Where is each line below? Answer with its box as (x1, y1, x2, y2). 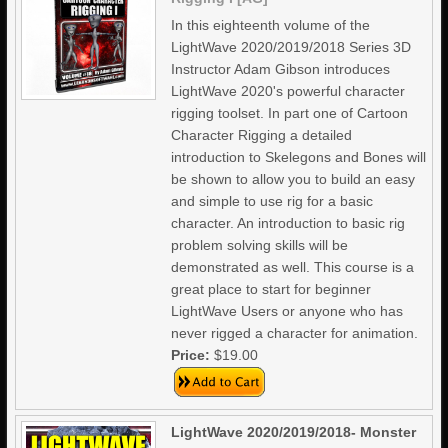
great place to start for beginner (171, 281, 372, 297)
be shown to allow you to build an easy (171, 171, 416, 187)
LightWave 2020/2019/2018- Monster (171, 424, 417, 440)
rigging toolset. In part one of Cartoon (171, 105, 409, 121)
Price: (171, 347, 215, 363)
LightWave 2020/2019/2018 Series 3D (171, 39, 412, 55)
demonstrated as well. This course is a (171, 259, 415, 275)
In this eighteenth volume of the (171, 17, 371, 33)
